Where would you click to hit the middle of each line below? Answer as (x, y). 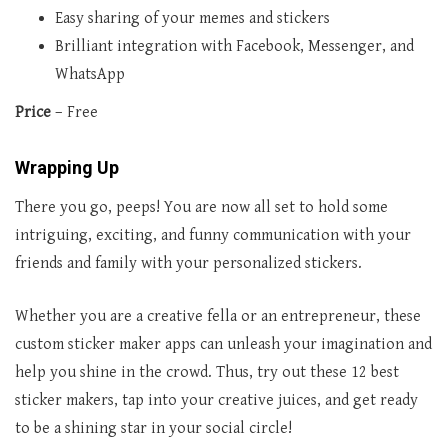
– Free (76, 112)
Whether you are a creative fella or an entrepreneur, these (218, 316)
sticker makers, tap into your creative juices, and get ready (216, 400)
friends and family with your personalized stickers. (188, 263)
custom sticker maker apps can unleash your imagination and (223, 344)
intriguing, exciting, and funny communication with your (213, 235)
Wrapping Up (67, 167)
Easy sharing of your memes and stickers (192, 18)
